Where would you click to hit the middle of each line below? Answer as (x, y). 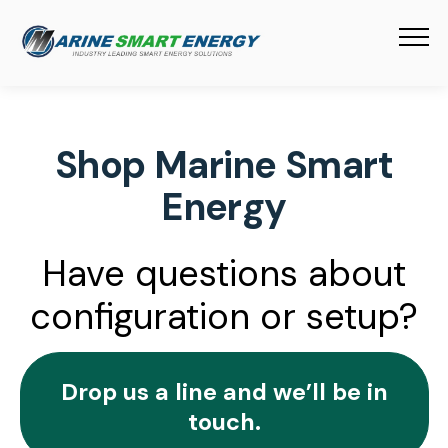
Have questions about (224, 274)
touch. (224, 421)
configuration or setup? (224, 317)
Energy (224, 208)
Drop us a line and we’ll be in (224, 391)
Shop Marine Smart (224, 166)
